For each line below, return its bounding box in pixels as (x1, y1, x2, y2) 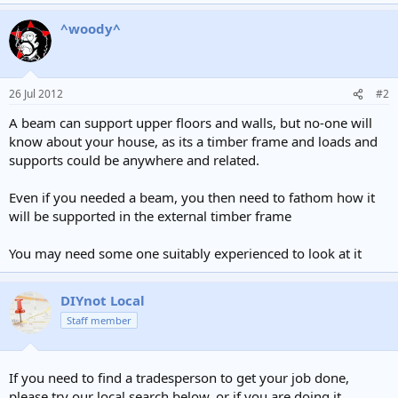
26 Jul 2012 (9, 86, 63, 101)
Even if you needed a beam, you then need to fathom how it (9, 188, 375, 206)
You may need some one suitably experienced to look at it (9, 244, 362, 262)
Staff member (67, 314, 131, 327)
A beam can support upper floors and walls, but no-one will (9, 114, 372, 131)
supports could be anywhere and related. (9, 151, 259, 169)
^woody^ (60, 19, 121, 37)
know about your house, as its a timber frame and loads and (9, 132, 378, 150)
